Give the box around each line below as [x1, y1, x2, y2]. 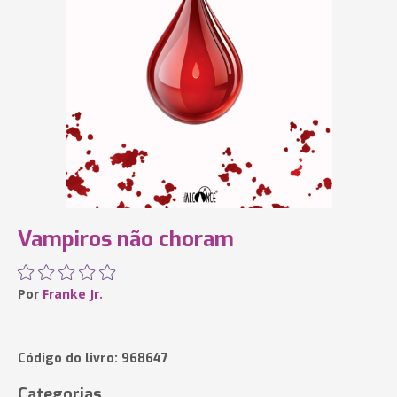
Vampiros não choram [18, 225, 234, 253]
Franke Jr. [43, 285, 103, 302]
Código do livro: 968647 [18, 350, 168, 367]
